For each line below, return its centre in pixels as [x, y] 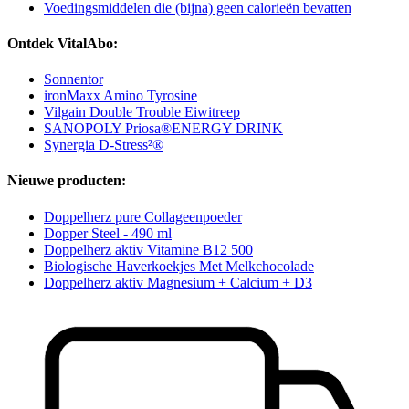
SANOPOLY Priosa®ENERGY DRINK [163, 129]
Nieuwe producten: [67, 181]
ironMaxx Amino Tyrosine [121, 96]
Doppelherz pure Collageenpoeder [143, 216]
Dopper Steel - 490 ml [108, 233]
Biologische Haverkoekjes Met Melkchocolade [179, 266]
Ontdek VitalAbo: [63, 43]
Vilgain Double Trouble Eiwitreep [142, 112]
